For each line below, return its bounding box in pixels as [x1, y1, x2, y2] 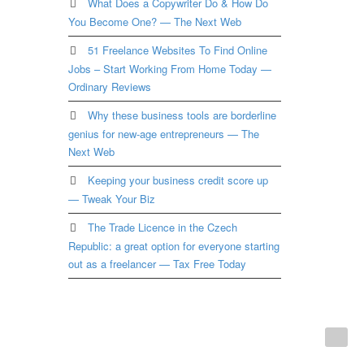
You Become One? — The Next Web [67, 13, 241, 29]
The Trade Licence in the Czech [87, 219, 237, 235]
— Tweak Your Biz [67, 190, 155, 206]
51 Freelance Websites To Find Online [87, 41, 267, 58]
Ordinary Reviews [67, 78, 151, 94]
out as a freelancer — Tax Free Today [67, 255, 246, 271]
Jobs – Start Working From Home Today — [67, 60, 271, 76]
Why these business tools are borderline [87, 106, 276, 123]
